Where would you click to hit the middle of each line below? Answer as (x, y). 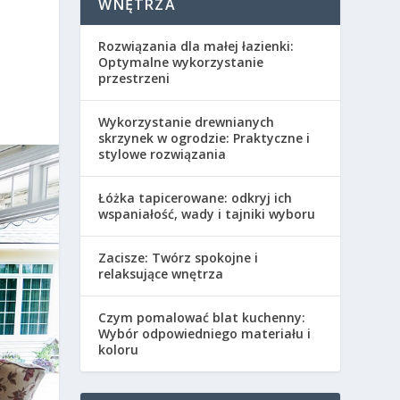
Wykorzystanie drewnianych (187, 122)
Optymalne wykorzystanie (181, 62)
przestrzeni (134, 78)
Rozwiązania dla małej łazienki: (196, 46)
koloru (119, 350)
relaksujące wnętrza (161, 274)
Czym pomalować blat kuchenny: (202, 317)
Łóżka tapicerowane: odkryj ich (196, 198)
